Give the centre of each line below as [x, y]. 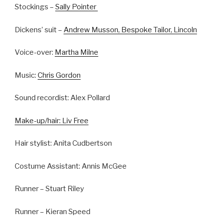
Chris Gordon [59, 75]
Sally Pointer [77, 7]
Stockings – [35, 7]
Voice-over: [35, 53]
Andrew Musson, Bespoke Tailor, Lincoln [130, 30]
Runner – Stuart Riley [49, 189]
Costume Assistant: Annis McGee [71, 166]
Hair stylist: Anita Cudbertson [63, 143]
